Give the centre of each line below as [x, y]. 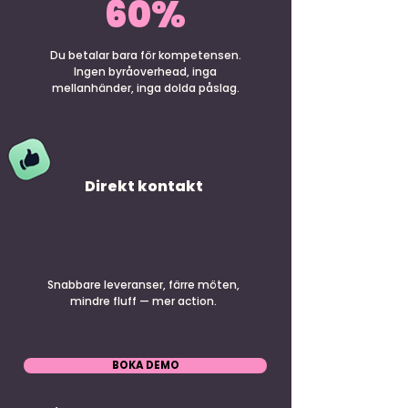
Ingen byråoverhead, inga [145, 71]
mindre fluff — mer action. [143, 301]
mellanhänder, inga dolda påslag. [145, 88]
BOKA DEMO [145, 365]
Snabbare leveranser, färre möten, [143, 285]
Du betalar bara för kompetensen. [145, 55]
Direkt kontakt [143, 186]
